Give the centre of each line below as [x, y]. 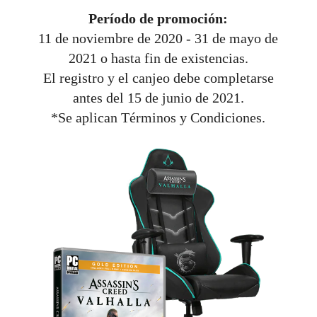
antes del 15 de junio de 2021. [158, 98]
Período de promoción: [158, 19]
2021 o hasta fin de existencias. [158, 58]
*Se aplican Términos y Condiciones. [158, 118]
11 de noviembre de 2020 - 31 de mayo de [158, 39]
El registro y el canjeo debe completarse [158, 78]
